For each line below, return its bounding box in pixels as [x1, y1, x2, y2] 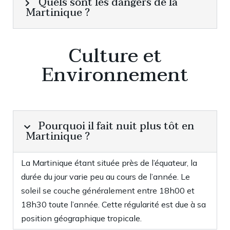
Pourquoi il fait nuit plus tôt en [39, 118, 194, 135]
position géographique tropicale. [21, 213, 142, 223]
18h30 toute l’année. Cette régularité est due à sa [21, 199, 206, 209]
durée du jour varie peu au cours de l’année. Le [21, 171, 190, 182]
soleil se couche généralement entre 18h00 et [21, 185, 195, 196]
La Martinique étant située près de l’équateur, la [21, 158, 197, 168]
